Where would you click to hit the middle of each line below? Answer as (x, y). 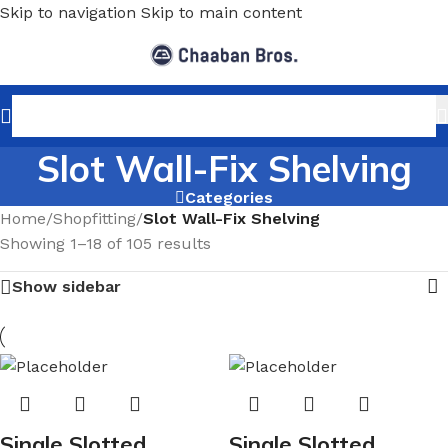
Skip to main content (221, 12)
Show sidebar (66, 286)
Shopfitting (94, 218)
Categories (229, 197)
